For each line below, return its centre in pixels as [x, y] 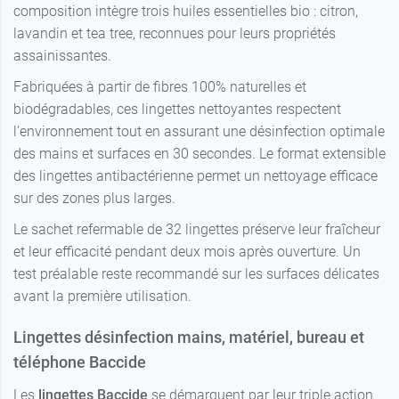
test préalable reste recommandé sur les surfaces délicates [196, 274]
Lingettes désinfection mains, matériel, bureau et [189, 338]
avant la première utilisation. [102, 297]
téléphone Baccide [80, 362]
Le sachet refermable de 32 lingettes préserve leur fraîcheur [197, 230]
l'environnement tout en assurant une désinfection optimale [199, 132]
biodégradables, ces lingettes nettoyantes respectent [177, 110]
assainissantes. [62, 56]
